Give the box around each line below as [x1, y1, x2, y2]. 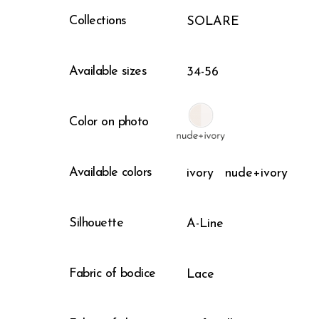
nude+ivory [225, 167, 288, 181]
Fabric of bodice [69, 266, 156, 281]
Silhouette [69, 216, 124, 230]
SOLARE [187, 15, 240, 29]
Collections [69, 14, 127, 28]
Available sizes [69, 64, 147, 78]
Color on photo [69, 115, 149, 129]
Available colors [69, 165, 152, 179]
